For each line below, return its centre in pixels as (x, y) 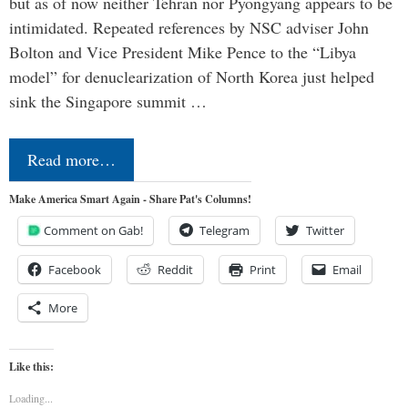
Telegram (224, 230)
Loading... (31, 398)
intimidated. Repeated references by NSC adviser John (189, 27)
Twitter (325, 230)
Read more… (71, 159)
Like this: (31, 366)
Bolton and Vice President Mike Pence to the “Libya (183, 51)
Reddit (175, 269)
